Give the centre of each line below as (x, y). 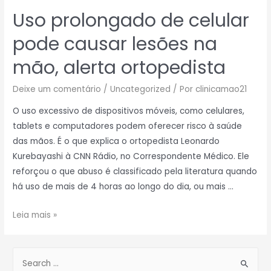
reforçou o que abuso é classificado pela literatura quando (135, 172)
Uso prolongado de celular (131, 21)
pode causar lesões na (115, 44)
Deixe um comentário (57, 90)
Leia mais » (35, 215)
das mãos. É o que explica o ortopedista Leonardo (116, 142)
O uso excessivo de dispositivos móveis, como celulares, (129, 111)
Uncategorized (141, 90)
